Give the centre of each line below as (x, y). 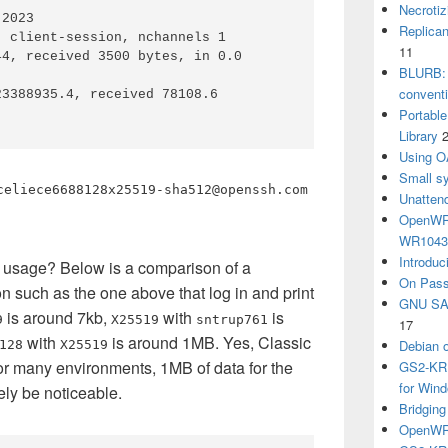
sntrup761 (232, 319)
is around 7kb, (57, 317)
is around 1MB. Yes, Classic (209, 342)
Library (418, 135)
